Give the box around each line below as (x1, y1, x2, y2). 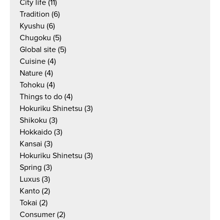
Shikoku (20, 115, 47, 125)
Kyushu (20, 21, 45, 31)
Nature (20, 68, 43, 78)
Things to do (20, 92, 62, 102)
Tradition (20, 9, 50, 19)
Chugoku (20, 33, 51, 43)
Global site (20, 45, 56, 55)
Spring (20, 163, 42, 172)
